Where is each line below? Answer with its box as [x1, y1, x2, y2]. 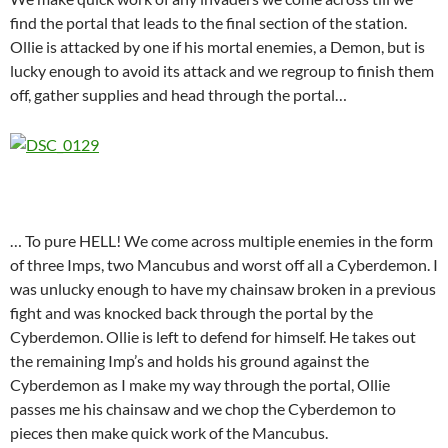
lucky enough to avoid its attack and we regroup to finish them [10, 61, 434, 81]
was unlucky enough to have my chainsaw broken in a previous [10, 279, 436, 299]
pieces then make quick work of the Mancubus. [10, 423, 328, 443]
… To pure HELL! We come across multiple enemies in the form [10, 231, 433, 251]
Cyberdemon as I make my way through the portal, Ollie [10, 375, 390, 395]
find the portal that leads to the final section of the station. [10, 13, 407, 33]
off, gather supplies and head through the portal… [10, 85, 347, 105]
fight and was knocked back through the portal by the [10, 303, 373, 323]
